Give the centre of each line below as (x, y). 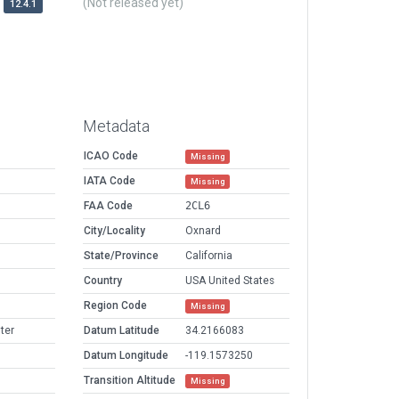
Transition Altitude (130, 381)
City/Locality (114, 231)
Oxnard (203, 231)
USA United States (230, 281)
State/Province (121, 256)
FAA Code (108, 206)
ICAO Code (111, 156)
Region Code (115, 306)
